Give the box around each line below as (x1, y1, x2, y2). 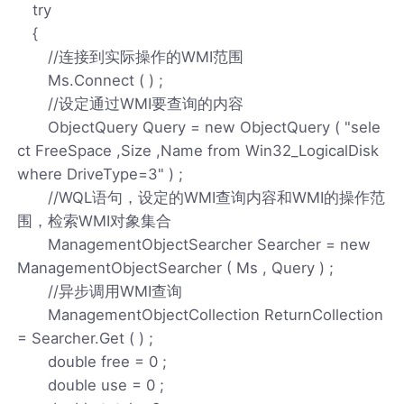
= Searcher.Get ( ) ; (17, 328, 154, 347)
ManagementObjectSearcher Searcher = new (17, 234, 372, 253)
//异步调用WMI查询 (17, 281, 183, 300)
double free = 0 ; (17, 352, 168, 371)
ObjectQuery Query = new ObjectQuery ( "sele (17, 117, 381, 136)
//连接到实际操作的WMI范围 (17, 47, 244, 66)
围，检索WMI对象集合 (17, 211, 172, 230)
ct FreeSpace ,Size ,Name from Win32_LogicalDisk (17, 141, 380, 160)
